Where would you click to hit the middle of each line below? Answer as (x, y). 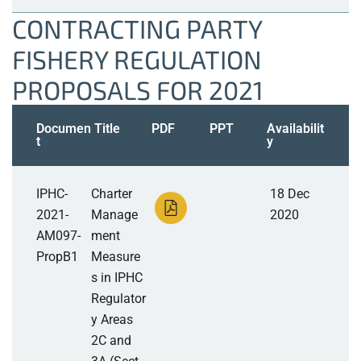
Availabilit (296, 129)
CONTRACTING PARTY (137, 29)
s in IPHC (117, 278)
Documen (64, 129)
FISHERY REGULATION (137, 59)
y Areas (112, 320)
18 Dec (289, 194)
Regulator (119, 299)
